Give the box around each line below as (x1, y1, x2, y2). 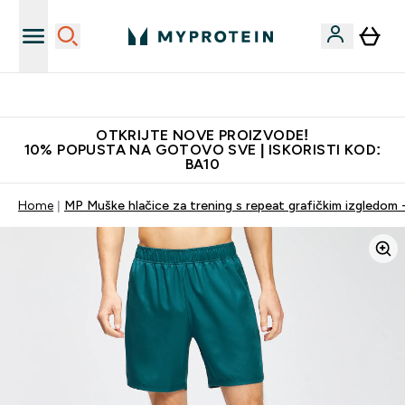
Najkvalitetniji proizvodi (145, 88, 282, 102)
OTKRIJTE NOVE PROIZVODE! (96, 127, 309, 143)
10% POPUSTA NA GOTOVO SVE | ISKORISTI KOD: (24, 142, 381, 157)
